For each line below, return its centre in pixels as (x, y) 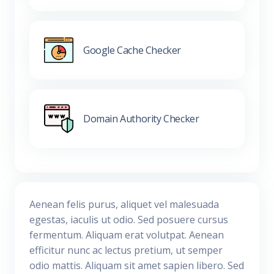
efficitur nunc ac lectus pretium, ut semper (126, 250)
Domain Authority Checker (141, 118)
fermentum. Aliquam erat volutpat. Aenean (127, 235)
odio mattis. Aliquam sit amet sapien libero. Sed (137, 266)
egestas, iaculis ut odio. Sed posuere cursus (129, 220)
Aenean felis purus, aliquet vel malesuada (124, 205)
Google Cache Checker (132, 50)
